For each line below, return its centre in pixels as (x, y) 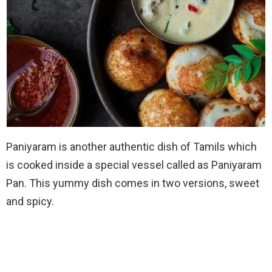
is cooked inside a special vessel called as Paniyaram (134, 165)
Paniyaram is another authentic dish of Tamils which (131, 146)
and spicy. (30, 201)
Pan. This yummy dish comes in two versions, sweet (133, 183)
